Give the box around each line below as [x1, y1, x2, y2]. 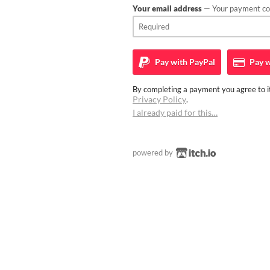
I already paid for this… [133, 107, 218, 118]
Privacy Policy [133, 94, 186, 104]
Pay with [153, 57, 187, 67]
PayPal [187, 57, 215, 67]
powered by [133, 148, 175, 157]
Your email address [133, 4, 202, 13]
